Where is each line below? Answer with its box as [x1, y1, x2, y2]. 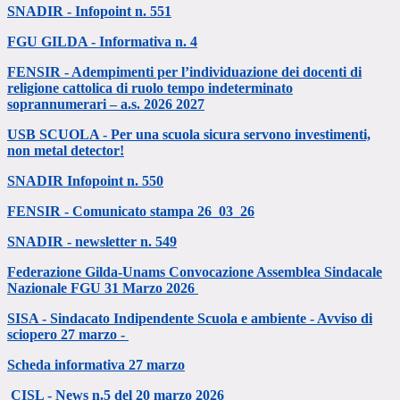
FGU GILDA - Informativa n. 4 [7, 34, 197, 50]
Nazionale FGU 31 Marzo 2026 [7, 280, 198, 296]
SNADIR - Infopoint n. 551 [7, 4, 171, 20]
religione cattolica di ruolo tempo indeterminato [7, 80, 293, 96]
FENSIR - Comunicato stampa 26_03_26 [7, 204, 254, 220]
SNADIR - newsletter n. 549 [7, 234, 177, 250]
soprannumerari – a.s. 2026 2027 [7, 96, 204, 112]
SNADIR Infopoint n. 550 [7, 173, 163, 189]
